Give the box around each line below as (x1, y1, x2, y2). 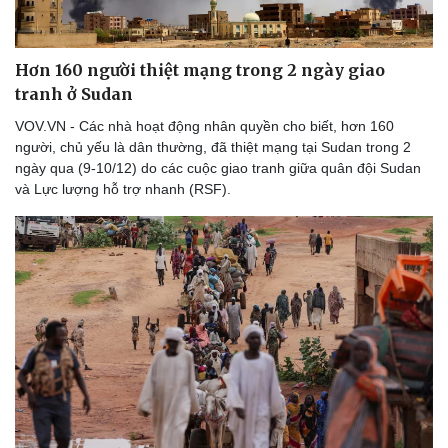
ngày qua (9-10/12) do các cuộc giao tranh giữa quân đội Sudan (15, 159, 421, 176)
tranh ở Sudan (15, 83, 133, 104)
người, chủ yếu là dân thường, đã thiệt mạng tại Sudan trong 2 (15, 138, 411, 155)
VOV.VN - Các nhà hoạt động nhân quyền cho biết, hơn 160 (15, 117, 394, 134)
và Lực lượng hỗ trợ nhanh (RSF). (15, 180, 231, 197)
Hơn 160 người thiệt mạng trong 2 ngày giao (15, 59, 385, 80)
